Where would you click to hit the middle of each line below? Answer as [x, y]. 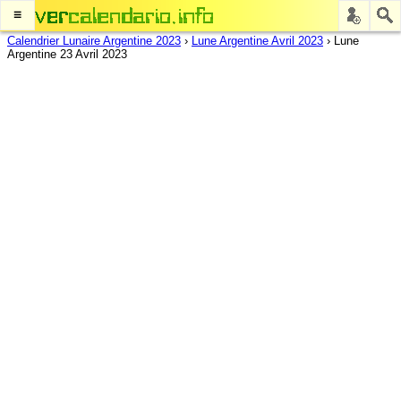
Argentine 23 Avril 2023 [67, 54]
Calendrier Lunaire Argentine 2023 [94, 41]
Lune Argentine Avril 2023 [257, 41]
